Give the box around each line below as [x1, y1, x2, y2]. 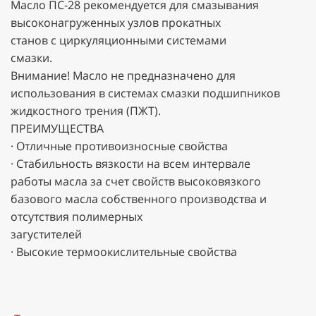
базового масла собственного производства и [11, 190, 267, 207]
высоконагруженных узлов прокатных [11, 14, 221, 30]
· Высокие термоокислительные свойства [11, 243, 237, 260]
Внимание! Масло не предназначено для [11, 67, 236, 83]
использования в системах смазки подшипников [11, 85, 280, 101]
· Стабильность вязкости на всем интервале [11, 155, 250, 171]
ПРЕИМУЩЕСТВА [11, 120, 104, 136]
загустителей [11, 226, 82, 242]
